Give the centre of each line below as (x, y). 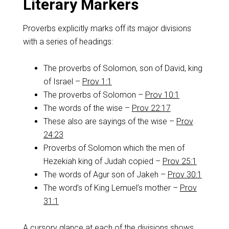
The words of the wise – (87, 108)
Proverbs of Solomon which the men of (114, 148)
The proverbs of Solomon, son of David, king (123, 68)
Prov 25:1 (179, 161)
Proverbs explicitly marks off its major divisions (107, 28)
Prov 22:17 (151, 108)
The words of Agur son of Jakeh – (105, 175)
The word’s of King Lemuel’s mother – (111, 188)
